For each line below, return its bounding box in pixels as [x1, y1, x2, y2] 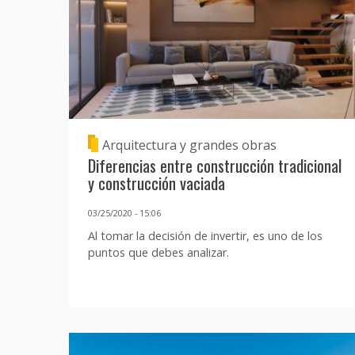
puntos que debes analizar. [88, 244, 229, 260]
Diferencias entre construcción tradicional [88, 153, 342, 178]
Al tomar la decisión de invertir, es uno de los [88, 227, 323, 243]
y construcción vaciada [88, 170, 225, 196]
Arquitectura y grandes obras [102, 136, 277, 155]
